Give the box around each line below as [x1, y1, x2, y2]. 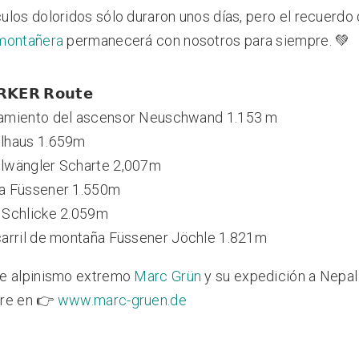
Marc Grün [134, 267, 202, 284]
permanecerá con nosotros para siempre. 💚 [63, 31, 350, 49]
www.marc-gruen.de [57, 291, 187, 309]
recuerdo [294, 7, 353, 25]
